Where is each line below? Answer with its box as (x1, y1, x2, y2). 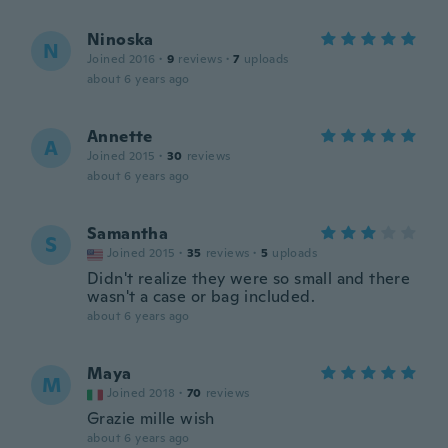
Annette (87, 126, 153, 147)
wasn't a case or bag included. (87, 286, 315, 307)
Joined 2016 (87, 51, 156, 67)
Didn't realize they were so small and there (87, 268, 411, 289)
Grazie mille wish (87, 408, 215, 429)
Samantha (87, 223, 169, 244)
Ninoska (87, 29, 154, 50)
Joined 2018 (107, 385, 176, 401)
